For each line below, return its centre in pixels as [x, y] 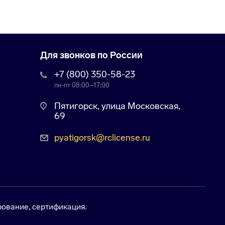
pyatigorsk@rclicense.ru [102, 137]
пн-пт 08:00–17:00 [82, 85]
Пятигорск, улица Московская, [117, 106]
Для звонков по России [91, 55]
